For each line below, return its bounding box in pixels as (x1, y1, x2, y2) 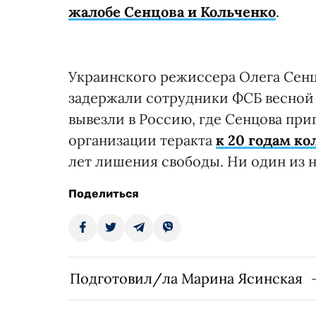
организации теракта (68, 130, 216, 149)
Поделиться (68, 186, 139, 200)
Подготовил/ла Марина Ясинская (70, 269, 303, 287)
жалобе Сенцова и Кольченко (68, 2, 276, 20)
